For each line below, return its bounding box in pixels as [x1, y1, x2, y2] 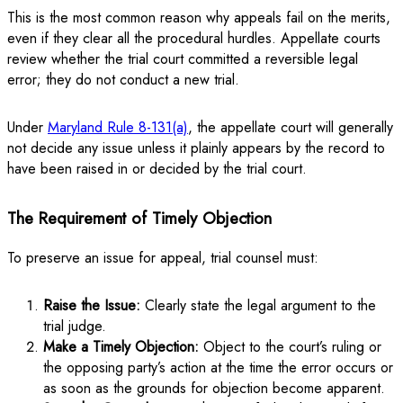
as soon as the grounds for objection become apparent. [43, 377, 385, 399]
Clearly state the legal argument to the [140, 294, 376, 316]
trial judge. [43, 315, 106, 336]
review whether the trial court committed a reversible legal [7, 48, 358, 69]
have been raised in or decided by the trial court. [7, 157, 307, 179]
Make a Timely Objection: [43, 336, 199, 357]
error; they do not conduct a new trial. [7, 68, 239, 90]
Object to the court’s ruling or [199, 336, 381, 357]
